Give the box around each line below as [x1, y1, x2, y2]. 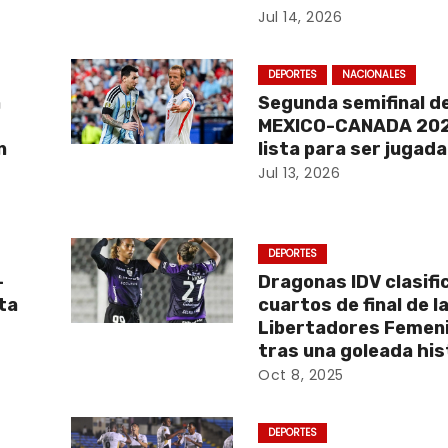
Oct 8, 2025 [258, 365, 344, 385]
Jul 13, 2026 [258, 163, 341, 183]
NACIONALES [342, 67, 407, 82]
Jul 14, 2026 [258, 7, 343, 27]
